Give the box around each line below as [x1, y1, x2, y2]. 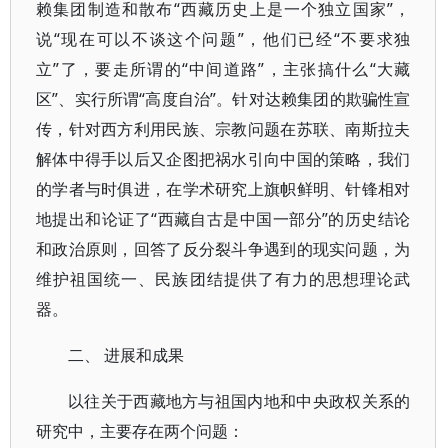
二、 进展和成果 [68, 344, 184, 366]
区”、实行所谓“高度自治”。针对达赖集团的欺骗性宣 [36, 88, 411, 110]
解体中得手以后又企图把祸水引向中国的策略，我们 [36, 148, 411, 170]
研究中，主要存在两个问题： [36, 420, 244, 442]
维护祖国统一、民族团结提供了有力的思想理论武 [36, 268, 411, 290]
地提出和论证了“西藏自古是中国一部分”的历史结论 [36, 208, 411, 230]
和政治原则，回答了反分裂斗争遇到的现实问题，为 [36, 238, 411, 260]
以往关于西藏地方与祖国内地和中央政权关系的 [68, 390, 411, 412]
